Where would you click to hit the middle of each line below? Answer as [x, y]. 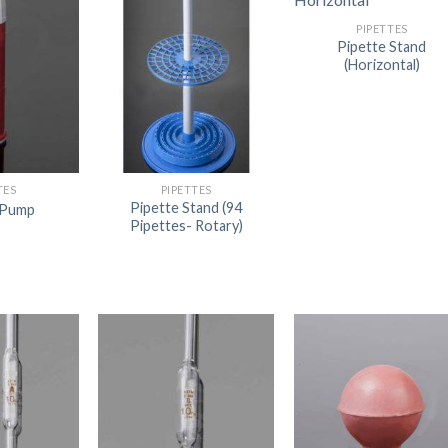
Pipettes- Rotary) [186, 226]
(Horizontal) [381, 65]
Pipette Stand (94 [186, 208]
